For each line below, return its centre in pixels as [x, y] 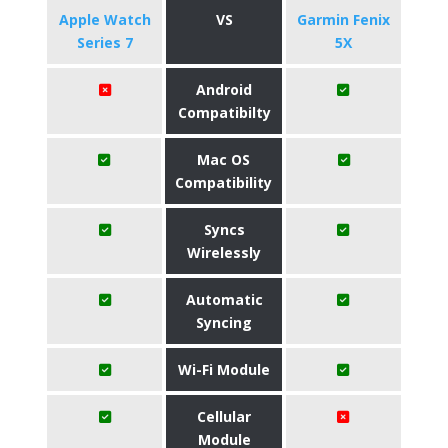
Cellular [224, 416]
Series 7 [104, 42]
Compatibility [224, 182]
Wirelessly [224, 252]
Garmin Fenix [343, 19]
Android [224, 89]
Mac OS [224, 159]
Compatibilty [224, 112]
